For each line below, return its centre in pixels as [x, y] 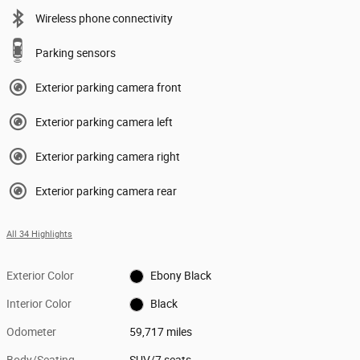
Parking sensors [76, 53]
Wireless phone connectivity [104, 18]
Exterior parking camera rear [106, 191]
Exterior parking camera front [108, 87]
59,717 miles [161, 331]
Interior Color [39, 303]
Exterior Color [40, 275]
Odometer [31, 331]
